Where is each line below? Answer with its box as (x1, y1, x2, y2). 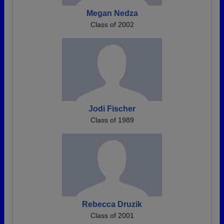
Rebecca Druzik (82, 200, 142, 209)
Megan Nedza (86, 9, 138, 18)
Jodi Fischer (88, 104, 135, 113)
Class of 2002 (90, 20, 134, 29)
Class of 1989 (90, 116, 134, 124)
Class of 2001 (90, 211, 134, 220)
